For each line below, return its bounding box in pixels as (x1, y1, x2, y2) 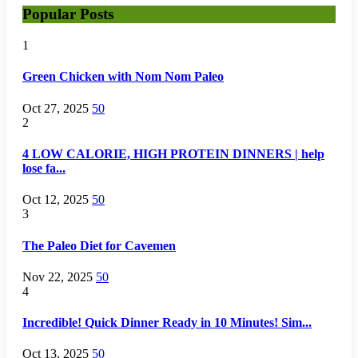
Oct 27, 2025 (22, 101, 89, 115)
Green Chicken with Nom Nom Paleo (22, 70, 224, 84)
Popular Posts (22, 6, 113, 23)
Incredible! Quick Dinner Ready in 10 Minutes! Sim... (22, 316, 312, 330)
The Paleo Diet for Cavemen (22, 238, 176, 253)
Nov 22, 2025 (22, 269, 93, 284)
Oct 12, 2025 (22, 193, 89, 207)
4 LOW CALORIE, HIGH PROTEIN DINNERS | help (22, 147, 324, 161)
